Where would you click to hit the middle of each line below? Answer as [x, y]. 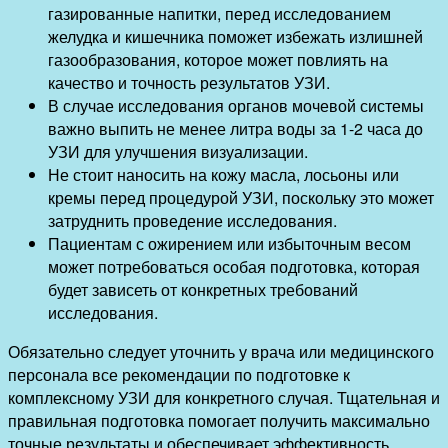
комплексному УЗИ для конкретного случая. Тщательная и [224, 397]
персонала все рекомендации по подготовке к [179, 374]
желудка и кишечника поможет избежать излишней [235, 36]
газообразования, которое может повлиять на [218, 59]
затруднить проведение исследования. [192, 220]
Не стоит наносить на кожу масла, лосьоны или [223, 174]
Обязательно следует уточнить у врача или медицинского [221, 351]
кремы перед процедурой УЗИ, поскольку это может [241, 197]
